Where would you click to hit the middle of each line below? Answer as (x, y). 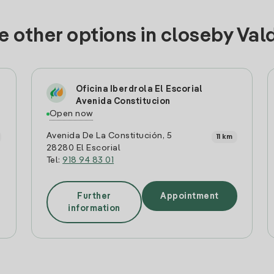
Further (94, 196)
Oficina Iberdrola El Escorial (139, 89)
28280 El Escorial (83, 148)
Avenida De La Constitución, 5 (109, 136)
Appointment (190, 196)
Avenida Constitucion (123, 102)
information (94, 208)
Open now (71, 114)
